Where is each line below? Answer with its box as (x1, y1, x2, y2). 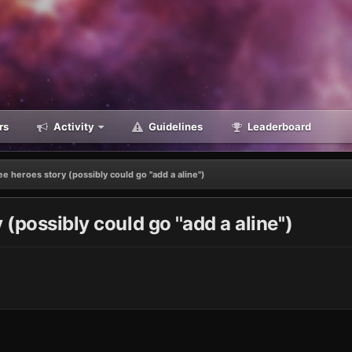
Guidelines (146, 120, 203, 133)
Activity (51, 120, 94, 133)
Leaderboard (245, 120, 311, 133)
